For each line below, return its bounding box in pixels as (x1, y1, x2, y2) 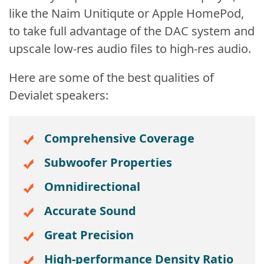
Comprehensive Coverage (44, 130, 194, 146)
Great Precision (44, 227, 134, 243)
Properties (107, 154, 172, 170)
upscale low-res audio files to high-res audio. (9, 41, 251, 57)
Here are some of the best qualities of (9, 70, 214, 85)
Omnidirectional (44, 179, 140, 194)
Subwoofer (44, 154, 107, 170)
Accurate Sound (44, 203, 136, 219)
